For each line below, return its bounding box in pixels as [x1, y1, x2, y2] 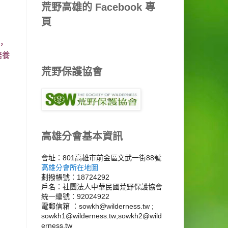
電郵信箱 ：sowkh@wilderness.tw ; [41, 202, 154, 211]
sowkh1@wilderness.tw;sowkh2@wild [41, 212, 162, 220]
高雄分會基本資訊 [41, 131, 123, 142]
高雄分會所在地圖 [41, 163, 98, 172]
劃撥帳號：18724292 [41, 173, 109, 182]
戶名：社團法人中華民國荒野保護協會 [41, 183, 162, 191]
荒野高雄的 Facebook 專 [41, 2, 155, 13]
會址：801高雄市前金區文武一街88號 [41, 154, 161, 162]
